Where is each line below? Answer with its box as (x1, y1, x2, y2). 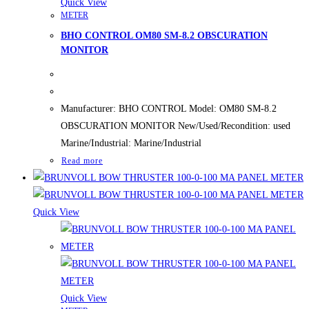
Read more (61, 155, 103, 166)
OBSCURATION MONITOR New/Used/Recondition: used (61, 120, 290, 131)
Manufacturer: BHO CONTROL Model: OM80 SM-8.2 (61, 103, 277, 114)
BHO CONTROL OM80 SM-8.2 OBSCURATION (61, 30, 268, 41)
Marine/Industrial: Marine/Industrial (61, 137, 201, 148)
